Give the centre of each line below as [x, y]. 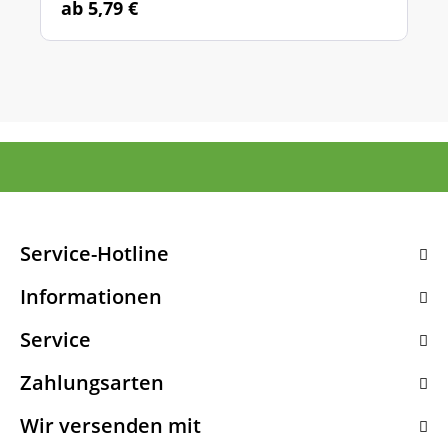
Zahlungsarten [92, 382]
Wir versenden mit [110, 425]
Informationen [91, 296]
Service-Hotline [94, 253]
